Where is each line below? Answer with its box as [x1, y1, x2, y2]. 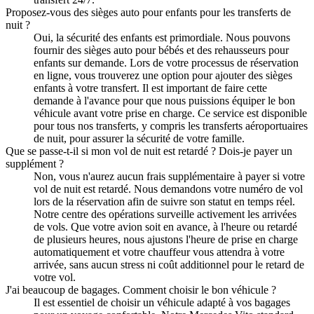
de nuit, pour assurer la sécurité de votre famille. [34, 132, 245, 144]
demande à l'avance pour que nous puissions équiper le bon [34, 94, 295, 107]
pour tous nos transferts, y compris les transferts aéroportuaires [34, 119, 308, 132]
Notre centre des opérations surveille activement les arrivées [34, 207, 296, 220]
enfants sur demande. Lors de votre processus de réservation [34, 56, 299, 69]
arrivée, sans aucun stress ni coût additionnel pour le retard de [34, 258, 304, 271]
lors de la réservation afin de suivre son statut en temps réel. [34, 195, 295, 207]
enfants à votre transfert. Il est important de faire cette [34, 81, 267, 94]
